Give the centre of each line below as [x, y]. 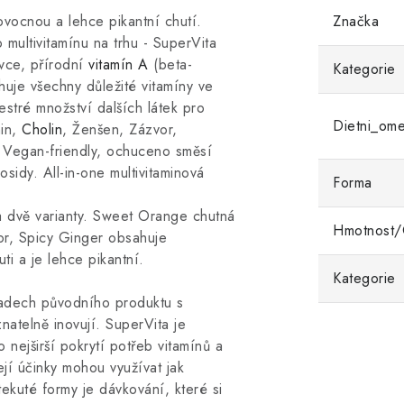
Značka [356, 21]
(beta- [170, 64]
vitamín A [119, 64]
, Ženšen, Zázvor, [120, 129]
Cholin [42, 129]
